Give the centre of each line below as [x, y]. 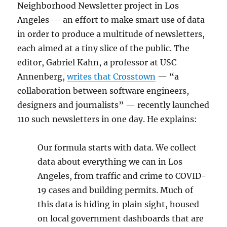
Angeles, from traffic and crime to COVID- [122, 176]
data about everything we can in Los [110, 162]
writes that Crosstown [111, 77]
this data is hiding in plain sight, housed [119, 204]
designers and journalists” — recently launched [113, 105]
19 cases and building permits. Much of [116, 190]
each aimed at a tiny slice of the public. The [104, 48]
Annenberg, [42, 77]
